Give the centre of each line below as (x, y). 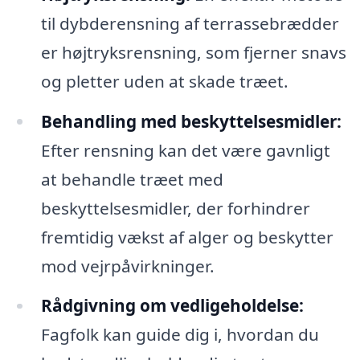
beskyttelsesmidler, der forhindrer (175, 208)
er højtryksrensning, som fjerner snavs (193, 52)
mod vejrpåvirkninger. (127, 266)
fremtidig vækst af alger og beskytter (187, 237)
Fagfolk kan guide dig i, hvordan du (180, 335)
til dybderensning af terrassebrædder (190, 23)
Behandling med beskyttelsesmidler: (191, 121)
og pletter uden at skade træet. (164, 81)
